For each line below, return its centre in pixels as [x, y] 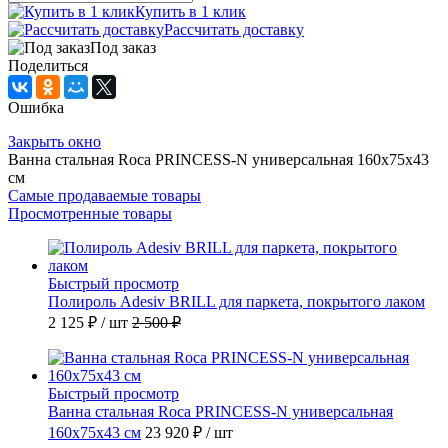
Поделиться [48, 66]
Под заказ [123, 48]
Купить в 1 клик [190, 12]
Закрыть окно [54, 142]
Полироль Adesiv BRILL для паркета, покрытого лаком [236, 302]
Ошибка [36, 108]
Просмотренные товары [90, 214]
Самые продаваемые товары [104, 196]
